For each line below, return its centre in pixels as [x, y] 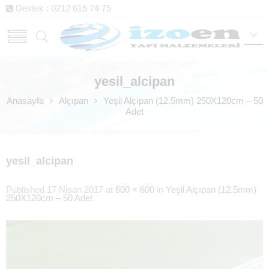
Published [26, 189]
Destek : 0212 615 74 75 [62, 8]
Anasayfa [25, 101]
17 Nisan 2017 [75, 189]
